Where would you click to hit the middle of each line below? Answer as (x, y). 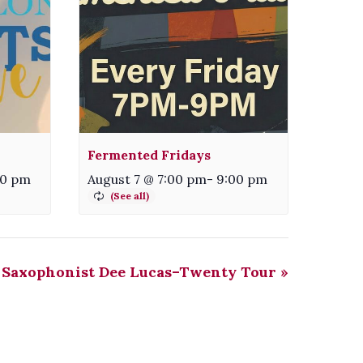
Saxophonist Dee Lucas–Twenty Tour (141, 271)
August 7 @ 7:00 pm (147, 179)
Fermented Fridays (149, 154)
